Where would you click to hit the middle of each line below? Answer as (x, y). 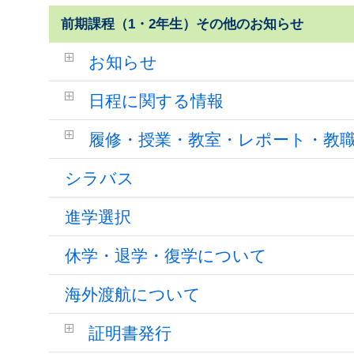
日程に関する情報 (156, 101)
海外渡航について (132, 294)
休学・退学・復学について (166, 256)
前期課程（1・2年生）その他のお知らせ (182, 24)
